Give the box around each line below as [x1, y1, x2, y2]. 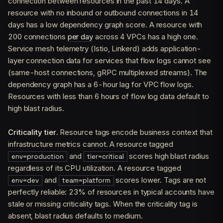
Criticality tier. [8, 127, 58, 137]
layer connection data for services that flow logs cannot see [8, 55, 211, 65]
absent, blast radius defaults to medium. [8, 211, 143, 221]
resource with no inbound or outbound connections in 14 [8, 7, 199, 17]
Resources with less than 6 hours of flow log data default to [8, 91, 209, 101]
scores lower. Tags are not [113, 175, 207, 185]
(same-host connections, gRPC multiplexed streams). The [8, 67, 208, 77]
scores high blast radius [127, 151, 209, 161]
